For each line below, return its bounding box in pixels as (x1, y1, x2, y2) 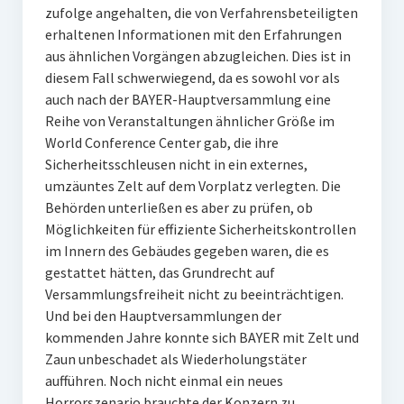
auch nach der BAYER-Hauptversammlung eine (44, 90, 331, 108)
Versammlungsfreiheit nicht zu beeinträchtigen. (44, 285, 344, 303)
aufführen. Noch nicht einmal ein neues (44, 372, 283, 390)
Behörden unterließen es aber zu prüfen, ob (44, 198, 313, 216)
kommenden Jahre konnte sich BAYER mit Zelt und (44, 328, 359, 346)
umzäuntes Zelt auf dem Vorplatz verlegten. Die (44, 177, 341, 195)
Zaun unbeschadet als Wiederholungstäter (44, 350, 307, 368)
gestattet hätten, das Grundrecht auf (44, 263, 275, 281)
